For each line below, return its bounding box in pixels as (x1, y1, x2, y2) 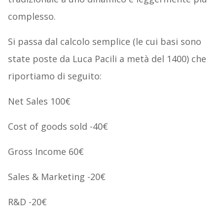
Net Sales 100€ (7, 95, 71, 107)
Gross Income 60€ (7, 145, 84, 157)
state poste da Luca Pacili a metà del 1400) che (7, 52, 206, 65)
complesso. (7, 10, 56, 22)
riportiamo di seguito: (7, 70, 102, 82)
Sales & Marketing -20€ (7, 170, 106, 183)
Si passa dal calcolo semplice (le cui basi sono (7, 35, 201, 47)
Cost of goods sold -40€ (7, 120, 108, 132)
